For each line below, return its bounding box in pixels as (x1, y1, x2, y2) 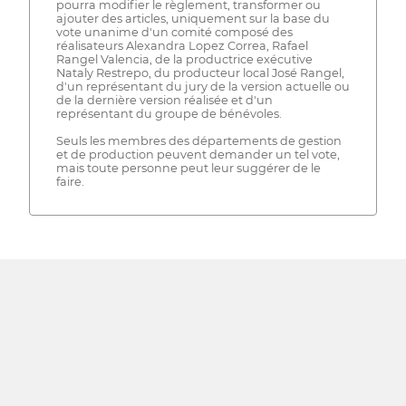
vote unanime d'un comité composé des (55, 24, 293, 39)
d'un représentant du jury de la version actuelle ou (55, 79, 350, 93)
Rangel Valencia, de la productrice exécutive (55, 52, 313, 66)
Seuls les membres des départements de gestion (55, 133, 342, 148)
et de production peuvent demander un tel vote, (55, 147, 340, 161)
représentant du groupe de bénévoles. (55, 106, 282, 121)
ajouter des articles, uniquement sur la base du (55, 11, 330, 25)
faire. (55, 174, 84, 188)
